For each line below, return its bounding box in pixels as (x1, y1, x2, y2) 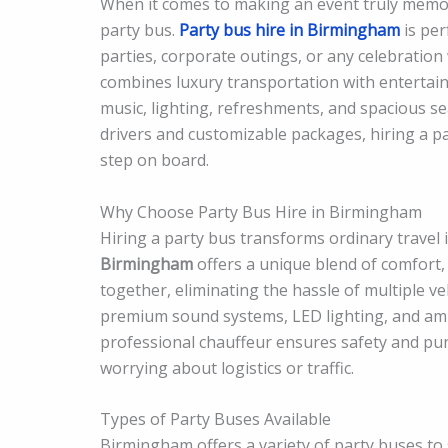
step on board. (100, 149, 209, 171)
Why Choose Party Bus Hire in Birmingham (100, 200, 422, 223)
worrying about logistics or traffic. (100, 356, 354, 379)
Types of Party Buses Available (100, 408, 331, 431)
